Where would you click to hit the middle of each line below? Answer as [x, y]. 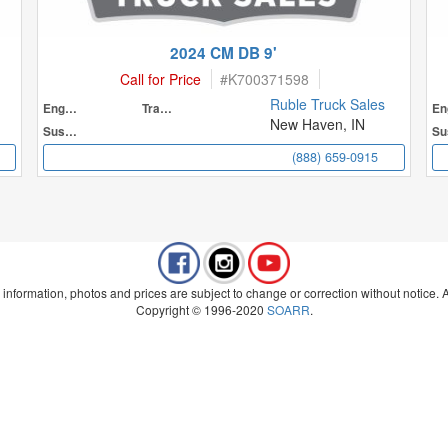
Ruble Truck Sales [328, 104]
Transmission [165, 108]
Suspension [71, 131]
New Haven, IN [318, 124]
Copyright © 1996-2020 [201, 309]
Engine [71, 108]
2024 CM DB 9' [224, 53]
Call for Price [160, 79]
